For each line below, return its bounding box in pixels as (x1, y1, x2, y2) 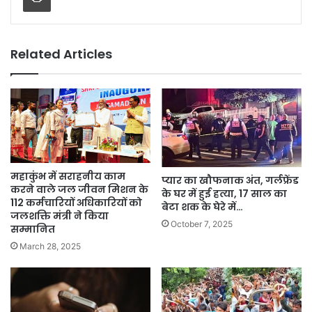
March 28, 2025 (19, 241, 81, 252)
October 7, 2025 (171, 218, 233, 229)
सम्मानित (10, 222, 55, 237)
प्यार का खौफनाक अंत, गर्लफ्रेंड (162, 173, 299, 187)
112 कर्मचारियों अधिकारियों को (10, 196, 142, 210)
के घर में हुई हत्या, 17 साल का (162, 186, 287, 201)
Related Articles (10, 45, 112, 63)
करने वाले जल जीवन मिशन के (10, 182, 148, 197)
